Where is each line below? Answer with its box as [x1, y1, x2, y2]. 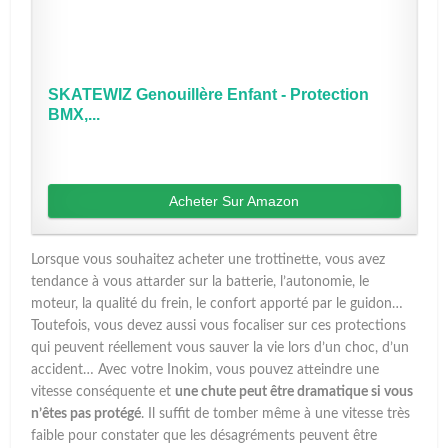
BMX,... [47, 106, 100, 124]
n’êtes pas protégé [31, 407, 142, 422]
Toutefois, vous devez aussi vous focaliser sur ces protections [31, 319, 407, 334]
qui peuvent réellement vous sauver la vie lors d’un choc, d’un [31, 341, 410, 356]
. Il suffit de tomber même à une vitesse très [141, 407, 411, 422]
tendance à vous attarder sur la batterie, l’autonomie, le [31, 275, 370, 290]
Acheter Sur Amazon [169, 193, 300, 210]
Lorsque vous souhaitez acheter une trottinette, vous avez [31, 253, 386, 268]
